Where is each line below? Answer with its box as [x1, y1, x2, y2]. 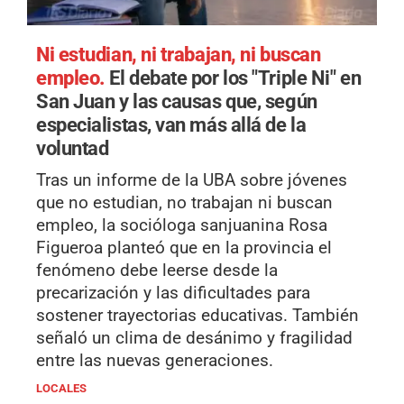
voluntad [36, 135, 109, 160]
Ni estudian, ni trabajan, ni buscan [36, 41, 321, 66]
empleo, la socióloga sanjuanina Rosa [36, 214, 327, 235]
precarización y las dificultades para [36, 281, 310, 303]
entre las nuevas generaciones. [36, 349, 273, 371]
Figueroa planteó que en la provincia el [36, 236, 332, 258]
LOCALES [36, 381, 87, 395]
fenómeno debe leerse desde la [36, 259, 278, 280]
